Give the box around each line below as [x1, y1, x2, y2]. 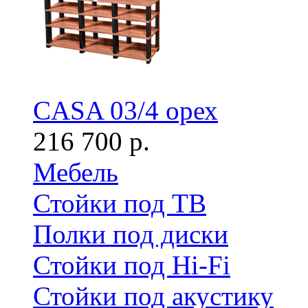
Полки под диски [33, 219, 228, 249]
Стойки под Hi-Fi [33, 250, 230, 280]
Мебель [33, 157, 118, 187]
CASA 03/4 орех [33, 96, 218, 125]
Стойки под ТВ [33, 188, 206, 218]
